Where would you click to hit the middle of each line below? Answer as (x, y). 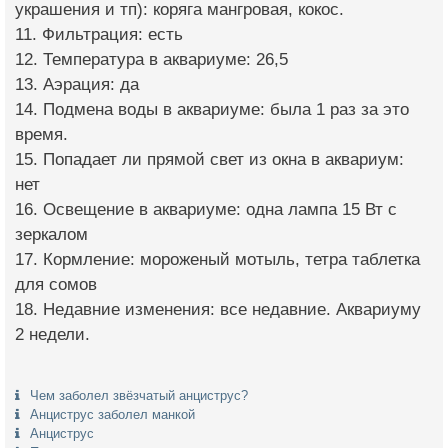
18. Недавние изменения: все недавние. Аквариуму (218, 309)
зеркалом (51, 234)
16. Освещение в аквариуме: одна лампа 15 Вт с (206, 209)
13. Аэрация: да (77, 84)
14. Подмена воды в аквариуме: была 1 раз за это (212, 109)
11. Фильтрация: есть (99, 34)
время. (41, 134)
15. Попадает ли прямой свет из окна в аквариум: (209, 159)
